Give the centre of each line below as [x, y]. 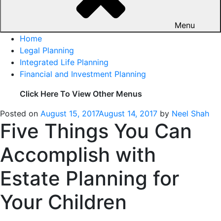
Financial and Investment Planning [83, 74]
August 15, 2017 [70, 113]
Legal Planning [47, 50]
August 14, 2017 [128, 113]
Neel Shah [190, 113]
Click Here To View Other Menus [81, 93]
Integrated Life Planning [64, 62]
